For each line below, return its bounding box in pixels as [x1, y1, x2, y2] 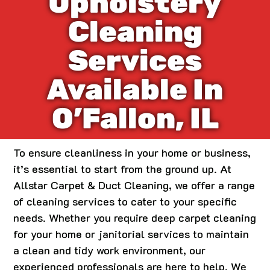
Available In [47, 72, 223, 107]
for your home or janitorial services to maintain [13, 226, 250, 241]
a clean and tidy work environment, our [13, 242, 206, 257]
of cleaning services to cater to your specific [13, 193, 237, 209]
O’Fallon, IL [51, 101, 219, 136]
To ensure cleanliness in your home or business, [13, 145, 251, 160]
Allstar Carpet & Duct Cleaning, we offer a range [13, 177, 256, 192]
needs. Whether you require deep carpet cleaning [13, 210, 257, 225]
